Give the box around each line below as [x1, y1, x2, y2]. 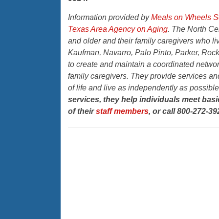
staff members [95, 107, 149, 116]
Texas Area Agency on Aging [67, 25, 168, 34]
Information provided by [67, 13, 151, 22]
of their [67, 107, 96, 116]
